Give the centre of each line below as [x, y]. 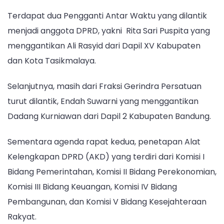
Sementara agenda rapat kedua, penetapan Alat [104, 142]
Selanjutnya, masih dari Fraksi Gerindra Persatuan [104, 86]
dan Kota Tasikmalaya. [52, 60]
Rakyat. [22, 217]
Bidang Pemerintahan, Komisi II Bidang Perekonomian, [112, 172]
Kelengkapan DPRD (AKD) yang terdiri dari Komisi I [106, 157]
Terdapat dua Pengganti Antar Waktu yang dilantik [107, 15]
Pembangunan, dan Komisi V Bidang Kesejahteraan [107, 202]
